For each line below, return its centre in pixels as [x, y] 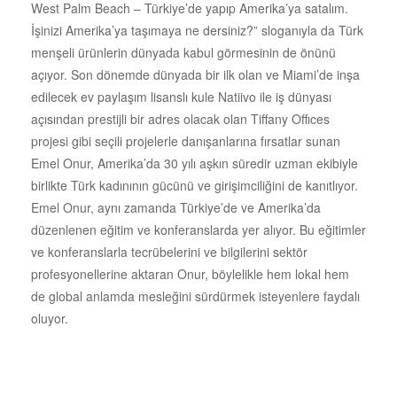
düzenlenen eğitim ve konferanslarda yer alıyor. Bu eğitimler [198, 229]
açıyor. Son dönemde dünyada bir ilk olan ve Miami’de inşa [195, 74]
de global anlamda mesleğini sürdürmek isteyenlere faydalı [195, 296]
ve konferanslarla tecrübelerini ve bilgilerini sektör [169, 251]
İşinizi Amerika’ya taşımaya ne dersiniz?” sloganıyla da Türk [197, 30]
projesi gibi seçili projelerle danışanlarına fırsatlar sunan [186, 140]
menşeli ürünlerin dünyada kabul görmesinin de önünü [183, 52]
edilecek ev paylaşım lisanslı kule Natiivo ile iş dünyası [181, 96]
